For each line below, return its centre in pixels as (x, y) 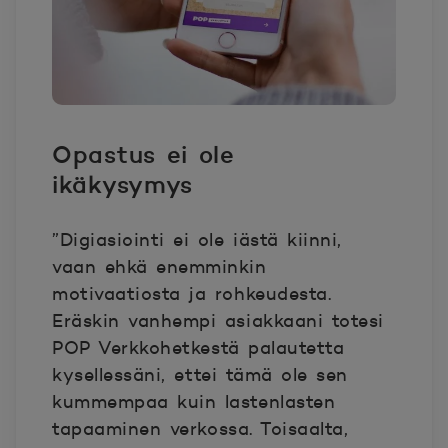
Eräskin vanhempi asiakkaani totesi (218, 320)
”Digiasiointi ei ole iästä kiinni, (197, 239)
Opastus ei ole (143, 154)
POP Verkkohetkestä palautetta (198, 347)
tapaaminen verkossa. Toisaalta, (200, 428)
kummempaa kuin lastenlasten (194, 401)
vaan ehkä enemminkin (159, 266)
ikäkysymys (128, 184)
